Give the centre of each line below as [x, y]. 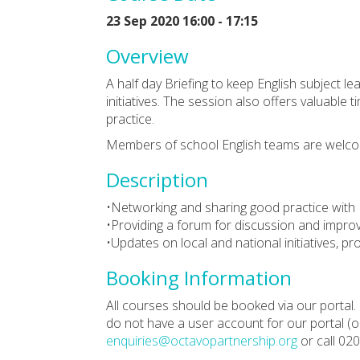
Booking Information [199, 277]
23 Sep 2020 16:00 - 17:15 [182, 20]
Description [157, 179]
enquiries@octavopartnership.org [202, 340]
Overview [147, 55]
